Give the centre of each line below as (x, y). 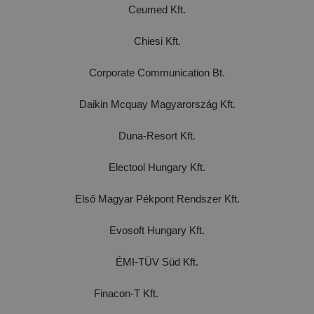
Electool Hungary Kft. (157, 168)
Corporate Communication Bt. (157, 73)
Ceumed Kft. (157, 10)
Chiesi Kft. (157, 41)
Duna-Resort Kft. (157, 136)
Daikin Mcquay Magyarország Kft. (157, 104)
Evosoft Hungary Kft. (157, 231)
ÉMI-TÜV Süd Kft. (157, 262)
